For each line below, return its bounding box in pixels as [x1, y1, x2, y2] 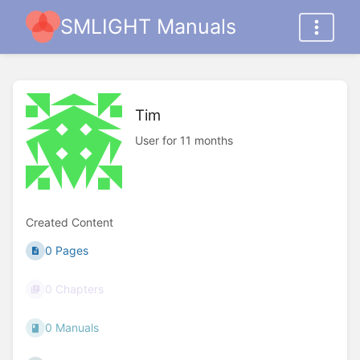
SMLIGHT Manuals [60, 14, 236, 39]
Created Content [26, 215, 113, 229]
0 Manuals [45, 321, 100, 335]
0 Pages [45, 243, 89, 258]
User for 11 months [135, 133, 233, 147]
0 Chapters [45, 282, 104, 297]
